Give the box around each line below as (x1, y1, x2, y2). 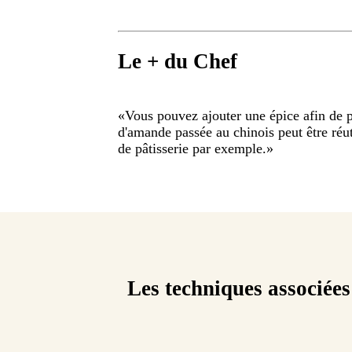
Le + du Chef (118, 49, 237, 74)
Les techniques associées (127, 277, 350, 301)
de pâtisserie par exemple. (118, 140, 266, 156)
